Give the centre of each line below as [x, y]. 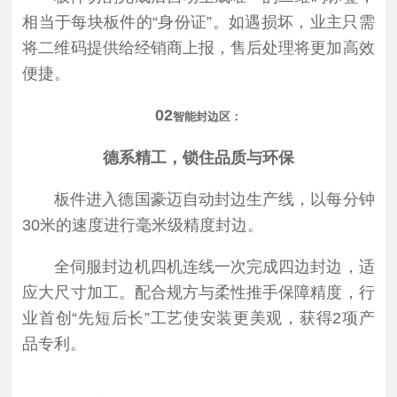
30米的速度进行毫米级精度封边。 [143, 225]
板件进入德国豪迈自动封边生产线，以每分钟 [214, 199]
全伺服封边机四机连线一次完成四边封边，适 [214, 266]
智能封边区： [207, 116]
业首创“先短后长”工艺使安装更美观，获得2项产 [198, 318]
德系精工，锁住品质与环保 [198, 157]
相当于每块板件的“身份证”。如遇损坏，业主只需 [198, 22]
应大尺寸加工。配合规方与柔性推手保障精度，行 [198, 292]
